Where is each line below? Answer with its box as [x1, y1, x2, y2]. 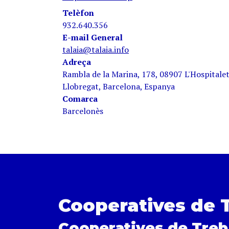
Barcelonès [62, 105, 103, 117]
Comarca [62, 93, 98, 104]
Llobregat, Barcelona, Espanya [62, 81, 175, 92]
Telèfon [62, 7, 94, 18]
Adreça [62, 56, 91, 67]
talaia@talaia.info [62, 44, 129, 55]
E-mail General [62, 32, 123, 43]
